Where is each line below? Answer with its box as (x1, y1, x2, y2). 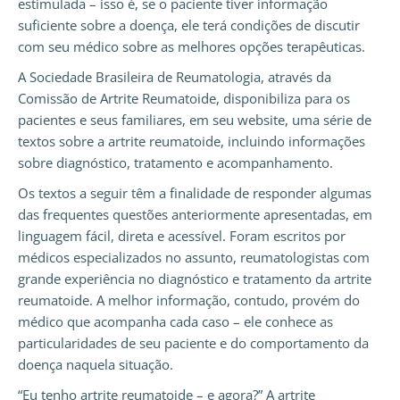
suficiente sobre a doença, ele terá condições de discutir (18, 16, 360, 35)
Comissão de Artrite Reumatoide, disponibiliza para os (18, 89, 350, 108)
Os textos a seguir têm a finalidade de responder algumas (18, 184, 371, 203)
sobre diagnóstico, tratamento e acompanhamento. (18, 154, 333, 172)
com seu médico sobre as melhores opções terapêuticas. (18, 37, 365, 56)
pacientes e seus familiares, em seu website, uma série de (18, 111, 371, 129)
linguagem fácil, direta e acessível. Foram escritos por (18, 227, 346, 246)
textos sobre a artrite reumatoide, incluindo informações (18, 132, 365, 151)
